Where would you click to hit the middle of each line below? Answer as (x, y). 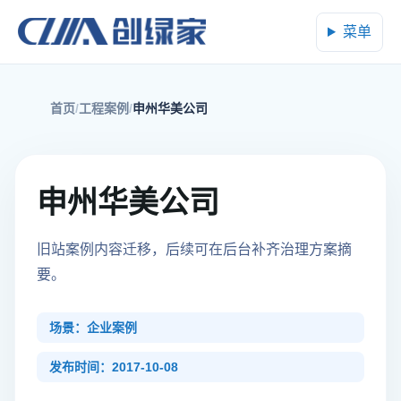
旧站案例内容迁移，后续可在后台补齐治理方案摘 (194, 249)
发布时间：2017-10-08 (114, 367)
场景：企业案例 (93, 328)
